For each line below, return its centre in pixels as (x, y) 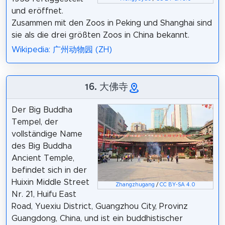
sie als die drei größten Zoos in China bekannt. (100, 35)
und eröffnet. (37, 11)
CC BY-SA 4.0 (178, 185)
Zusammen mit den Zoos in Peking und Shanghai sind (111, 23)
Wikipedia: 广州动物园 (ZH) (62, 49)
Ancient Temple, (43, 158)
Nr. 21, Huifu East (44, 194)
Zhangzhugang (135, 185)
